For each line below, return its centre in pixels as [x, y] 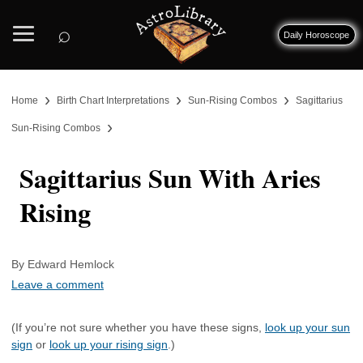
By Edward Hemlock [69, 265]
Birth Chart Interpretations [113, 100]
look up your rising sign [109, 344]
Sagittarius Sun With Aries [170, 177]
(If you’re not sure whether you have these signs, [138, 327]
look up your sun [307, 327]
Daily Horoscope [317, 34]
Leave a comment [58, 285]
